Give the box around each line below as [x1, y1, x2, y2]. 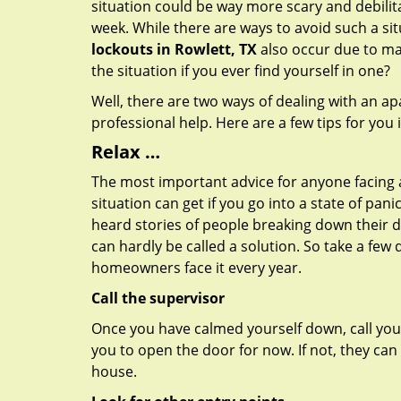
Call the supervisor [91, 288, 225, 308]
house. [91, 362, 137, 381]
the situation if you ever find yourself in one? [91, 61, 390, 81]
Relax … [91, 140, 160, 164]
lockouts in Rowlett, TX [91, 39, 257, 59]
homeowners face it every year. [91, 258, 302, 277]
